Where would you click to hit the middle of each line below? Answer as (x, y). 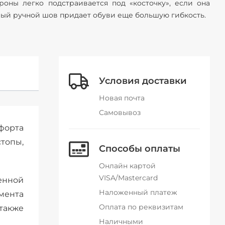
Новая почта (122, 98)
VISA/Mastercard (128, 178)
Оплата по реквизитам (141, 207)
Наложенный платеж (138, 192)
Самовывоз (120, 113)
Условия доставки (143, 81)
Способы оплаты (140, 149)
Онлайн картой (127, 166)
